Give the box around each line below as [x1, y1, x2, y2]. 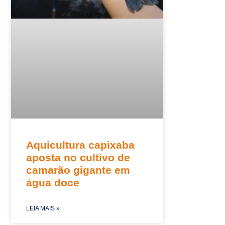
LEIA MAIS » [26, 205, 60, 212]
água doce [26, 177, 79, 189]
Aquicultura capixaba [26, 139, 135, 151]
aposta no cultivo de [26, 152, 130, 164]
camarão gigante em [26, 164, 130, 176]
